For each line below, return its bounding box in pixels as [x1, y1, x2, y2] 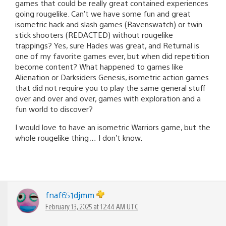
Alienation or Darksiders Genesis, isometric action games [15, 72, 209, 82]
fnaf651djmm [45, 190, 96, 201]
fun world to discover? [15, 104, 93, 114]
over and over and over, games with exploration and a [15, 93, 201, 103]
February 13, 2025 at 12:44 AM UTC [45, 202, 138, 211]
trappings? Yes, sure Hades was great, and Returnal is [15, 40, 199, 50]
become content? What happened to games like [15, 62, 183, 72]
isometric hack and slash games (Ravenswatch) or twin [15, 19, 202, 29]
